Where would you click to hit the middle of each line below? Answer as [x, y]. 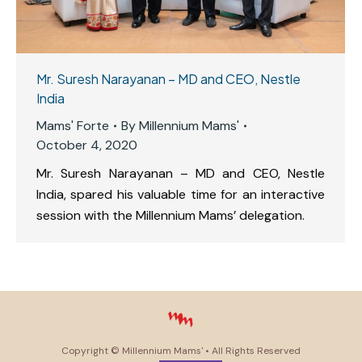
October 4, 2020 [87, 145]
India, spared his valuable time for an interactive [181, 194]
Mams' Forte [73, 125]
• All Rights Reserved [252, 351]
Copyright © [92, 351]
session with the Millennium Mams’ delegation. [170, 215]
